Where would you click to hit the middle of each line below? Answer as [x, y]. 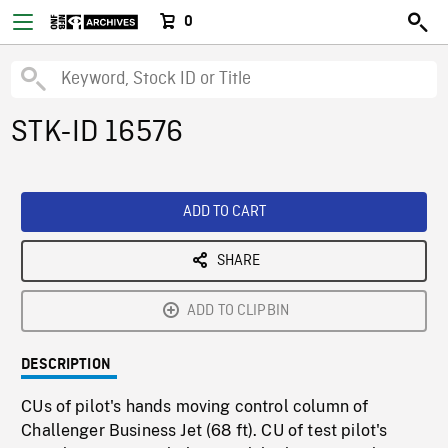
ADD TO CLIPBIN [238, 311]
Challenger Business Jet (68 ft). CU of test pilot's [204, 430]
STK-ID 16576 [97, 133]
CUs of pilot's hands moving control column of [195, 406]
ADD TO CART [224, 212]
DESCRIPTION [66, 365]
